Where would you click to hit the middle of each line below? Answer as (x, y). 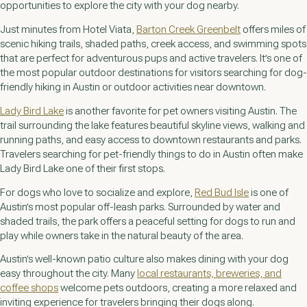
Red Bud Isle (222, 192)
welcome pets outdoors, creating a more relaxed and (177, 288)
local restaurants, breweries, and (209, 274)
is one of (269, 192)
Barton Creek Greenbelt (188, 29)
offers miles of (273, 29)
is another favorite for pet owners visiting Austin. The (180, 111)
